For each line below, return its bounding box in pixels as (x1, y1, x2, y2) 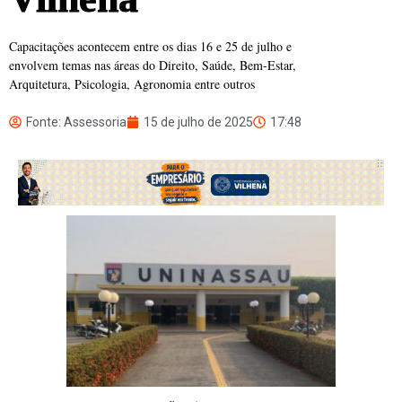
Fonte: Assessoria (26, 115, 127, 130)
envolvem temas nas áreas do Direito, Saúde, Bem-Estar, (9, 57, 296, 74)
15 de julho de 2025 (144, 115, 253, 130)
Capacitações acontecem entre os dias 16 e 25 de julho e (9, 38, 292, 56)
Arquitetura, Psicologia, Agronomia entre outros (9, 75, 255, 93)
